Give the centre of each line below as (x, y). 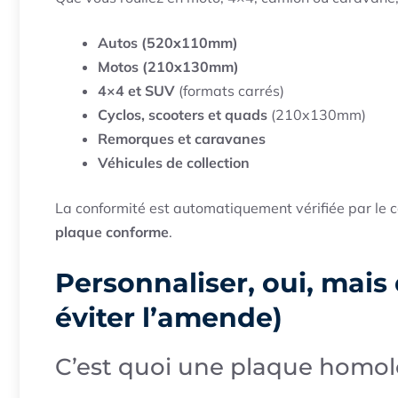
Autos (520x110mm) (168, 42)
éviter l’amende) (169, 317)
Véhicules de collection (174, 162)
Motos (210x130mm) (168, 66)
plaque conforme (112, 231)
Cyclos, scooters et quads (183, 114)
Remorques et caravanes (182, 138)
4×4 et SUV (136, 90)
